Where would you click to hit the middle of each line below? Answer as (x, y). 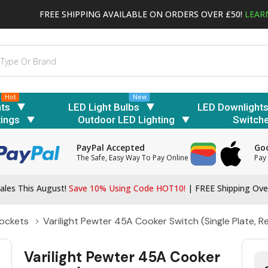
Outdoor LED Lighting (126, 120)
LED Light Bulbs (104, 107)
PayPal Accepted (111, 148)
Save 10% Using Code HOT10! (127, 188)
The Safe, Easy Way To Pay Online (133, 158)
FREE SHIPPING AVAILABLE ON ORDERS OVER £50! (142, 14)
